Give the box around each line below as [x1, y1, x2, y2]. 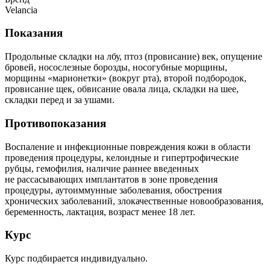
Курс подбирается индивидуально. [5, 253, 148, 263]
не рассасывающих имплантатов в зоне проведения [5, 174, 218, 184]
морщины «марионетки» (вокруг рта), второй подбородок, [5, 73, 246, 84]
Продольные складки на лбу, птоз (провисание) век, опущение [5, 51, 262, 62]
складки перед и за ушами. [5, 95, 115, 105]
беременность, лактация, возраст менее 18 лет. [5, 206, 195, 217]
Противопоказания [5, 116, 106, 130]
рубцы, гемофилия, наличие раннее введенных [5, 163, 199, 174]
